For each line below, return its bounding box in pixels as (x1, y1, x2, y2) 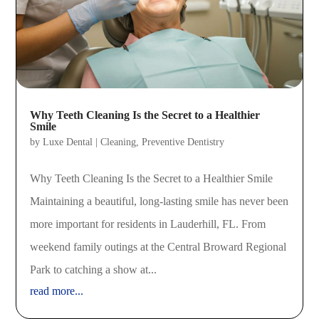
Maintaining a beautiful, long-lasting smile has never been (30, 195, 289, 208)
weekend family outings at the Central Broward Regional (30, 241, 287, 253)
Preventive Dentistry (142, 137, 225, 148)
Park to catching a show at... (30, 263, 157, 276)
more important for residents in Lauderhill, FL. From (30, 218, 266, 231)
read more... (30, 285, 84, 298)
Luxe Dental (43, 137, 93, 148)
